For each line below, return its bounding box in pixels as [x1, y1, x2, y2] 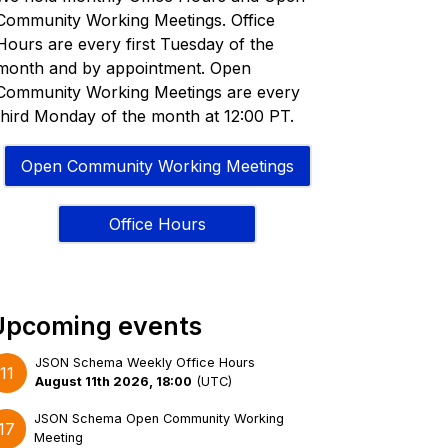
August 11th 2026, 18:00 [34, 374, 192, 390]
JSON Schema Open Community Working [33, 411, 284, 427]
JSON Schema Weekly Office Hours [34, 355, 255, 371]
